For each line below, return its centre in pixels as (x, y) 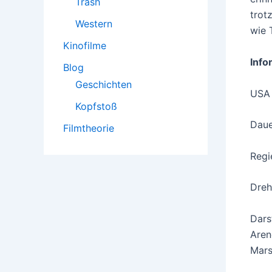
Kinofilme (85, 46)
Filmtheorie (89, 128)
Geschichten (104, 85)
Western (94, 24)
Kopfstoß (96, 107)
